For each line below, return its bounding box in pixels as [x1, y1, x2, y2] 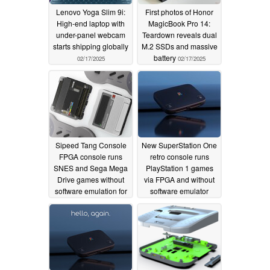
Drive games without [57, 174, 124, 184]
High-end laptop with [57, 17, 125, 28]
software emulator [150, 185, 209, 196]
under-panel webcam [56, 29, 125, 40]
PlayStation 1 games [145, 162, 213, 173]
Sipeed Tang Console [55, 139, 127, 150]
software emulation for [54, 185, 127, 196]
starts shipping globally [53, 40, 128, 51]
